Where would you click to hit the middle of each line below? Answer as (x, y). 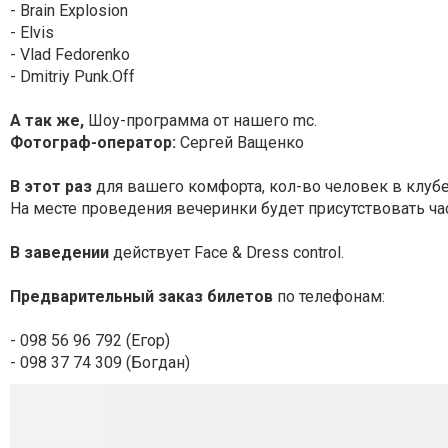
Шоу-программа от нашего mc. (204, 120)
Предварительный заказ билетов (143, 296)
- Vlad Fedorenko (70, 54)
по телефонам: (331, 296)
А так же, (49, 120)
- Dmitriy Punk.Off (72, 76)
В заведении (59, 252)
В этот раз (53, 186)
